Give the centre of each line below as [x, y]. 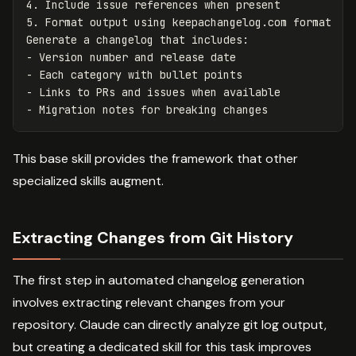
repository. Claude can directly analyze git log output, [170, 324]
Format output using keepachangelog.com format [185, 22]
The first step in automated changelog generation [159, 280]
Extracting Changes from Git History [153, 237]
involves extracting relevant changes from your [149, 302]
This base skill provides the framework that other [155, 158]
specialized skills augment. [88, 180]
